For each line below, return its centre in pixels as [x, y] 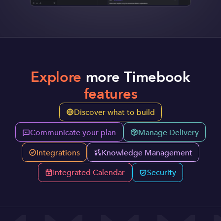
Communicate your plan [73, 132]
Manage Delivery [168, 132]
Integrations [58, 153]
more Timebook [136, 77]
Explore [56, 77]
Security [161, 173]
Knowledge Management [147, 153]
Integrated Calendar [89, 173]
